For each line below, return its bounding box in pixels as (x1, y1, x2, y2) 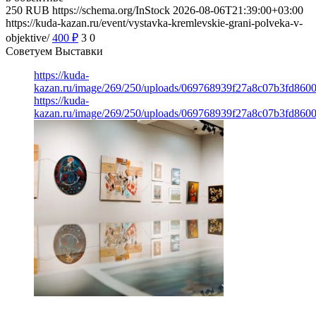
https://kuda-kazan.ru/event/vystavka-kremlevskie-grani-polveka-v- (6, 16, 303, 29)
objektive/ (6, 31, 49, 44)
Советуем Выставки (6, 44, 103, 57)
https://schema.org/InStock (52, 4, 170, 16)
